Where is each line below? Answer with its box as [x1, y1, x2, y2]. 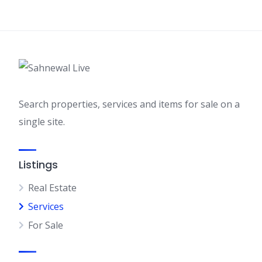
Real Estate [28, 181, 77, 194]
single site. [19, 115, 65, 128]
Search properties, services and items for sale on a [19, 98, 240, 111]
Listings [19, 157, 58, 172]
